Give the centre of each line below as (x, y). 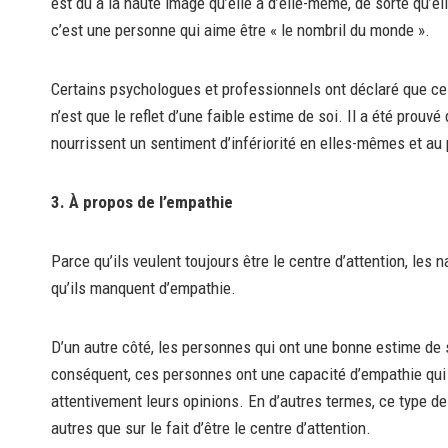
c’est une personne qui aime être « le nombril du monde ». (240, 30)
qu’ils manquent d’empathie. (143, 288)
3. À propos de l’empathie (142, 202)
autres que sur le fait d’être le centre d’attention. (211, 428)
